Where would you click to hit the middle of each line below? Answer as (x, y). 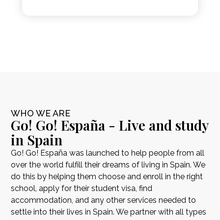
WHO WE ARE (41, 113)
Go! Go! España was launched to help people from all (108, 153)
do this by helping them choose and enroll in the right (107, 176)
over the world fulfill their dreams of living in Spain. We (108, 165)
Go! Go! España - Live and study (110, 125)
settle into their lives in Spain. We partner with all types (109, 212)
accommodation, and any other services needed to (104, 200)
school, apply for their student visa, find (82, 188)
